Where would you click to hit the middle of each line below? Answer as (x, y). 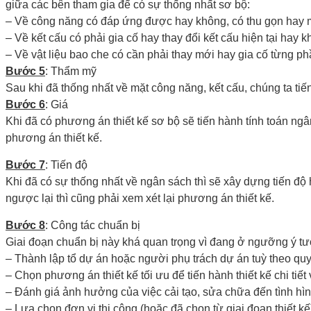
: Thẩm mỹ (71, 71)
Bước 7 (25, 165)
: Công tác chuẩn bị (93, 225)
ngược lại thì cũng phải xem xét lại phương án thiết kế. (140, 198)
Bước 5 (25, 71)
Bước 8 (25, 225)
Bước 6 (25, 104)
